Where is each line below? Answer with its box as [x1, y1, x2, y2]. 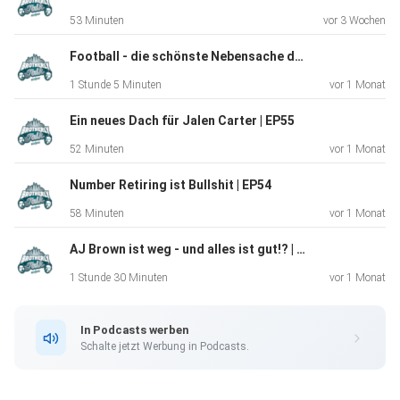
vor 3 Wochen [323, 14, 386, 28]
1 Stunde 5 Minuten [70, 79, 162, 92]
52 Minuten [70, 143, 124, 156]
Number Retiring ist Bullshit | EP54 [70, 178, 271, 193]
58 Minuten [70, 207, 124, 221]
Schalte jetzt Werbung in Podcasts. [80, 339, 249, 353]
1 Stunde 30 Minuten [70, 271, 168, 285]
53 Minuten [70, 14, 124, 28]
